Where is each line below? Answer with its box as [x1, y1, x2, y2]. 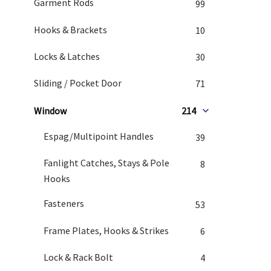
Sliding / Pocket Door [34, 76, 122, 89]
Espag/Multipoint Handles [44, 130, 154, 143]
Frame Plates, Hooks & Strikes [44, 224, 169, 237]
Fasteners [44, 197, 84, 210]
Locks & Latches [34, 50, 100, 62]
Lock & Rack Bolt [44, 250, 113, 263]
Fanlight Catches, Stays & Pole [44, 157, 169, 169]
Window [34, 104, 67, 117]
